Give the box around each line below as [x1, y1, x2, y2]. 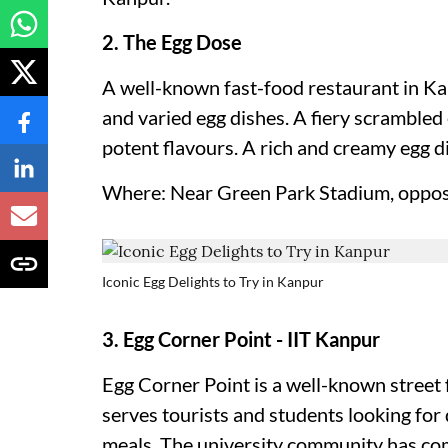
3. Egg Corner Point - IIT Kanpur [102, 327, 380, 351]
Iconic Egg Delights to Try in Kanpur [102, 273, 324, 290]
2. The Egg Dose [102, 30, 242, 54]
